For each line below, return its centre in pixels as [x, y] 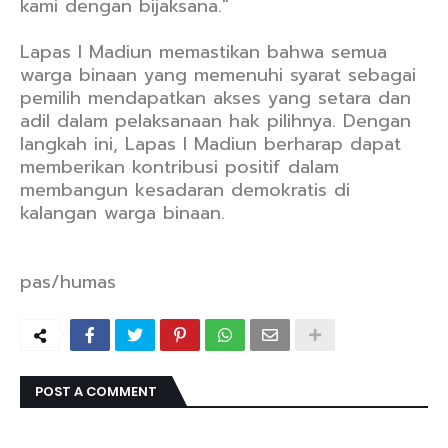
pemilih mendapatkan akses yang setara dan [215, 98]
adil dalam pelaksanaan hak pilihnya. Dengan [215, 121]
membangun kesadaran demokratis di [185, 190]
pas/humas [68, 282]
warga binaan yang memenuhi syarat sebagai [218, 75]
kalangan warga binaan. [122, 213]
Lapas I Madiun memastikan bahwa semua [203, 52]
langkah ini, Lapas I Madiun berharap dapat [210, 144]
